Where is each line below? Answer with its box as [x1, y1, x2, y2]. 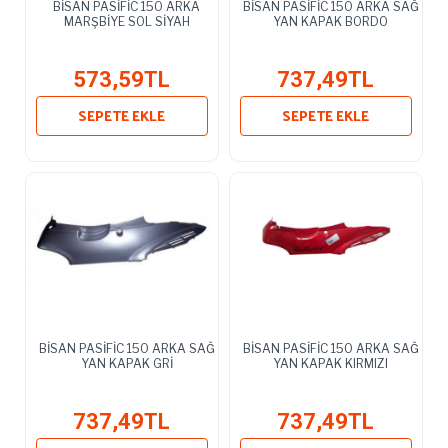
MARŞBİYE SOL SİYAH [63, 13, 190, 29]
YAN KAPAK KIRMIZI [273, 355, 389, 371]
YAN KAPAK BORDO [273, 13, 389, 29]
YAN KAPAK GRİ [80, 355, 173, 371]
